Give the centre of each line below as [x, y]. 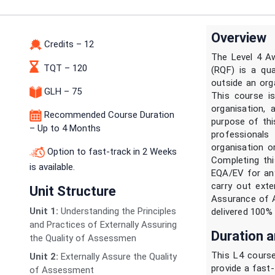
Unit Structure [73, 192]
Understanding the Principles [117, 211]
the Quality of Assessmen [83, 238]
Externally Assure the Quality [118, 257]
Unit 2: [44, 257]
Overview [239, 38]
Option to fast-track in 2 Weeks [111, 152]
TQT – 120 [65, 68]
